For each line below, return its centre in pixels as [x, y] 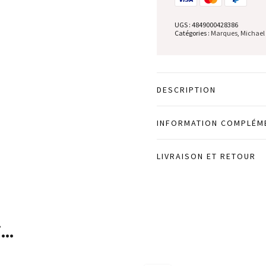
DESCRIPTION [186, 89]
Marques [224, 33]
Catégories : [193, 33]
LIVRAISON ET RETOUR [206, 156]
